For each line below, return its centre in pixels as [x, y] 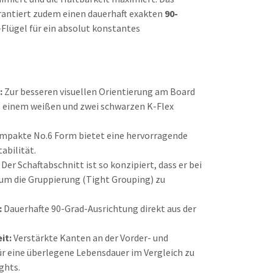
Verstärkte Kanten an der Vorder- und [90, 238]
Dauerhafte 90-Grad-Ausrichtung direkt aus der [99, 208]
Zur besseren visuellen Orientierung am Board [99, 91]
